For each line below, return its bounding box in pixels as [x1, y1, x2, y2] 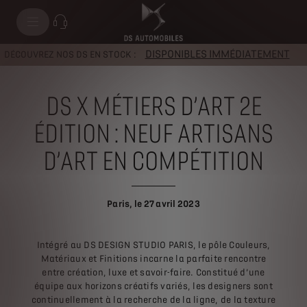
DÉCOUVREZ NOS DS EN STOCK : [3, 49, 138, 60]
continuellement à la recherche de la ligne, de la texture [31, 295, 276, 305]
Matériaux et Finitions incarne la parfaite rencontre [40, 254, 267, 264]
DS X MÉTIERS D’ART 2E [45, 92, 262, 121]
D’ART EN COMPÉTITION [43, 147, 264, 176]
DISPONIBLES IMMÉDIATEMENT [145, 48, 290, 60]
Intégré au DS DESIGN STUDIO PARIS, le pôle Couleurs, [36, 240, 271, 250]
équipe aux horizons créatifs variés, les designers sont [34, 281, 273, 291]
